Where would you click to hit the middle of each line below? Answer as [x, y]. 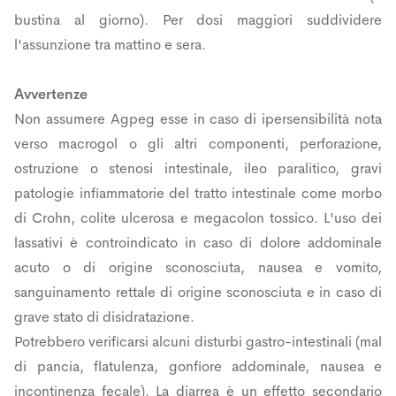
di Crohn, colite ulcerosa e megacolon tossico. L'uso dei [198, 217]
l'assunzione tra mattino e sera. [110, 44]
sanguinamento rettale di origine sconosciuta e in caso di [198, 292]
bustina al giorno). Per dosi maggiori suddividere [198, 19]
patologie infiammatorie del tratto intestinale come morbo [198, 193]
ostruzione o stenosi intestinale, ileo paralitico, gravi [198, 168]
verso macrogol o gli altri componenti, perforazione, [198, 143]
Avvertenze [51, 94]
